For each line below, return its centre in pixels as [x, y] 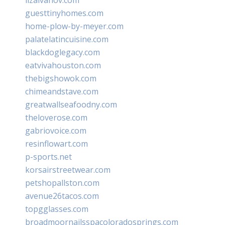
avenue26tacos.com [62, 196]
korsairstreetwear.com [68, 170]
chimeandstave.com [62, 91]
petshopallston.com [62, 183]
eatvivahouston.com [63, 65]
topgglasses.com [57, 209]
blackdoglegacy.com [63, 52]
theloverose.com [56, 117]
